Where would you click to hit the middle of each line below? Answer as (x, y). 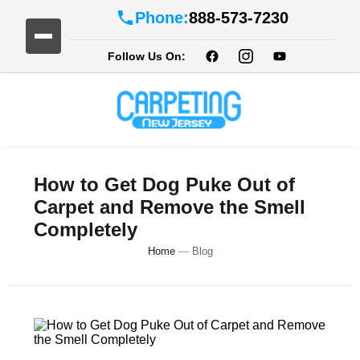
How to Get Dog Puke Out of (164, 184)
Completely (86, 229)
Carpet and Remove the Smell (170, 207)
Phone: (162, 17)
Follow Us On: (146, 56)
